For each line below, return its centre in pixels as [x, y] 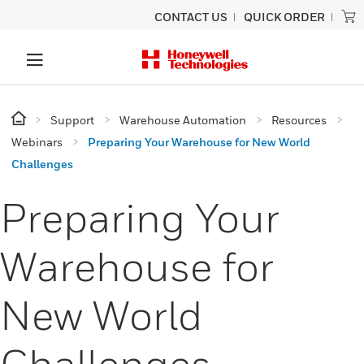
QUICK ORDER [284, 17]
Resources [299, 120]
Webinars [37, 142]
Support [72, 120]
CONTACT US [191, 17]
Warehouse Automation [183, 120]
